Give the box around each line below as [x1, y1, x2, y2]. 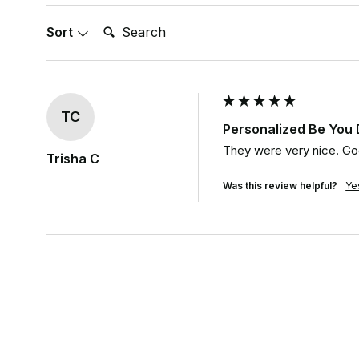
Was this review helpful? [223, 179, 338, 192]
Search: [96, 18, 146, 34]
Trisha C [46, 151, 100, 167]
